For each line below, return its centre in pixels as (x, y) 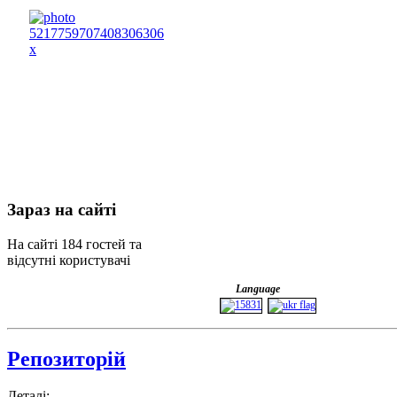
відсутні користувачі (69, 260)
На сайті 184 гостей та (74, 244)
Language (258, 288)
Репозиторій (66, 358)
